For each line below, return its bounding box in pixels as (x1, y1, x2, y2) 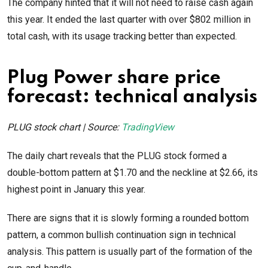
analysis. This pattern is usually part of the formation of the (7, 246, 252, 258)
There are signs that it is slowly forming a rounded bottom (7, 212, 249, 224)
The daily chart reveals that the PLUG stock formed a (7, 150, 227, 162)
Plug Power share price (7, 69, 221, 88)
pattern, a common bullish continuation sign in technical (7, 229, 236, 241)
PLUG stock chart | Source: (7, 121, 121, 133)
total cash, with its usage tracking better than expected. (7, 31, 239, 42)
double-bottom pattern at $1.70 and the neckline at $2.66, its (7, 167, 258, 179)
